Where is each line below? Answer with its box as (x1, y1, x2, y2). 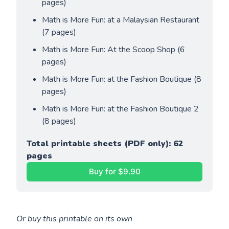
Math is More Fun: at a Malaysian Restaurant (42, 14, 200, 26)
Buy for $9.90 (88, 167, 141, 177)
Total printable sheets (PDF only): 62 (27, 138, 184, 149)
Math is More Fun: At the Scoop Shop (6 (42, 43, 186, 55)
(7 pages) (42, 26, 77, 38)
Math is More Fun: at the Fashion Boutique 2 (42, 103, 199, 114)
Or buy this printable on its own (16, 213, 133, 224)
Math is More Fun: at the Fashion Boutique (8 (42, 73, 202, 85)
